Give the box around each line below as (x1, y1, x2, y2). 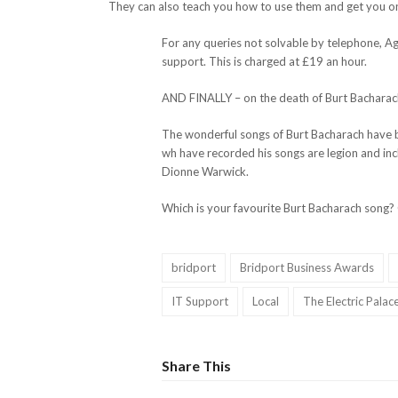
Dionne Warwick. (162, 163, 249, 179)
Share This (162, 356, 231, 374)
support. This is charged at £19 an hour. (162, 53, 367, 68)
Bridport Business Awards (239, 259, 374, 275)
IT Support (171, 293, 228, 308)
